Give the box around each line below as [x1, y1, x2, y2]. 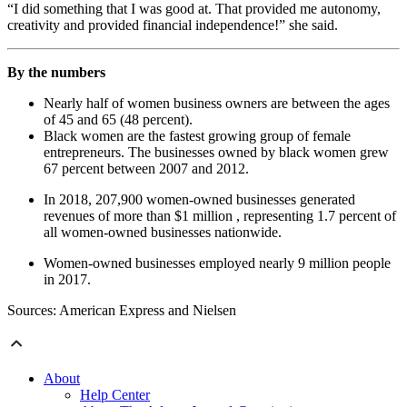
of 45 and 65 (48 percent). [44, 112, 193, 128]
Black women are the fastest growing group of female [44, 128, 351, 144]
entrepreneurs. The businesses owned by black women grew [44, 144, 389, 161]
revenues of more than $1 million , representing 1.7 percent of [44, 208, 396, 224]
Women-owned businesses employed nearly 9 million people [44, 255, 391, 272]
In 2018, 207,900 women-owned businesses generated [44, 192, 355, 208]
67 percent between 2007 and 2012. [44, 161, 249, 177]
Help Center [80, 387, 150, 403]
